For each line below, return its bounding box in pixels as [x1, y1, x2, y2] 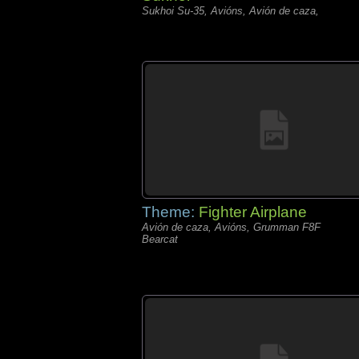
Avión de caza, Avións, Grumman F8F [142, 221, 321, 233]
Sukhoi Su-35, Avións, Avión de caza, [142, 5, 319, 17]
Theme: [142, 204, 199, 220]
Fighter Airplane [199, 204, 307, 220]
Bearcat [142, 233, 178, 245]
